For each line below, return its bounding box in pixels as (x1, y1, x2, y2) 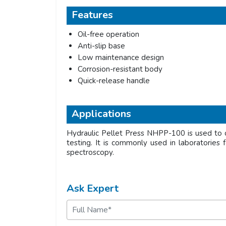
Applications (72, 107, 131, 121)
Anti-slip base (78, 41, 125, 51)
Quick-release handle (78, 76, 150, 86)
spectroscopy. (67, 147, 116, 157)
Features (72, 8, 113, 22)
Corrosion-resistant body (78, 64, 162, 74)
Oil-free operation (78, 29, 139, 39)
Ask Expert (67, 182, 119, 195)
